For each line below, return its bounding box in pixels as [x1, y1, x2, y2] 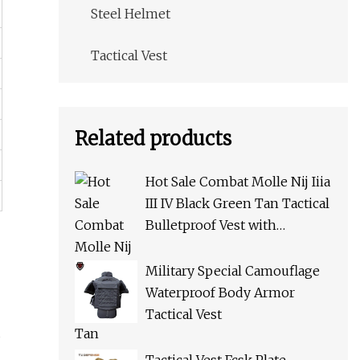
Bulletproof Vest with [145, 217, 276, 234]
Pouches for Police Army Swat [145, 239, 331, 256]
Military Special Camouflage [145, 263, 320, 280]
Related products [75, 126, 231, 152]
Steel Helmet [91, 6, 170, 22]
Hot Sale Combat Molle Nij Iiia [145, 174, 330, 190]
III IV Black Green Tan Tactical [145, 195, 329, 212]
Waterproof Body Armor [145, 284, 295, 301]
